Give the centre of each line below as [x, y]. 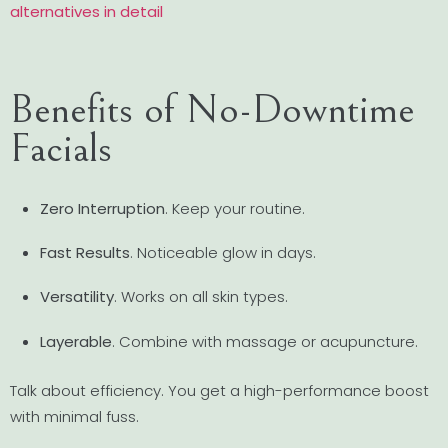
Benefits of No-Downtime [212, 110]
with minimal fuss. [74, 416]
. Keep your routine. [235, 208]
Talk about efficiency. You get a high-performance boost [219, 390]
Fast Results [85, 252]
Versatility [77, 297]
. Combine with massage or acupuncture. [265, 341]
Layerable [76, 341]
